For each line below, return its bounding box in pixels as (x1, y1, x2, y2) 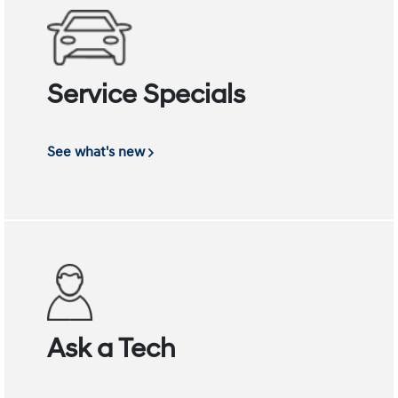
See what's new (47, 142, 149, 161)
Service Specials (47, 82, 246, 110)
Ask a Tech (47, 336, 177, 364)
